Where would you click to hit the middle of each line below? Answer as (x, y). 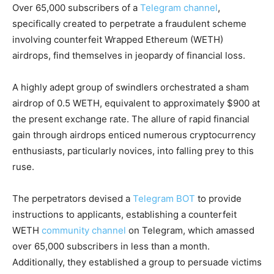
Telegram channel (179, 8)
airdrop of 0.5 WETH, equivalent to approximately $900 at (136, 103)
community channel (84, 230)
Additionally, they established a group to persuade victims (137, 262)
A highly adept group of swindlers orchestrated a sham (131, 87)
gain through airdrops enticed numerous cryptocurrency (134, 135)
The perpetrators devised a (72, 198)
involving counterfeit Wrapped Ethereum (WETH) (118, 39)
